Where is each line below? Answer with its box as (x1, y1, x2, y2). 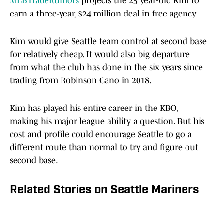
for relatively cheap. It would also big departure (10, 49, 190, 60)
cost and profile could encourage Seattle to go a (10, 129, 192, 139)
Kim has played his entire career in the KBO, (10, 103, 178, 113)
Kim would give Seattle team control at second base (10, 36, 207, 46)
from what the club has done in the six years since (10, 62, 203, 73)
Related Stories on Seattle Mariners (10, 185, 199, 197)
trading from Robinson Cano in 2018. (10, 76, 152, 86)
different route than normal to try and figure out (10, 142, 198, 153)
